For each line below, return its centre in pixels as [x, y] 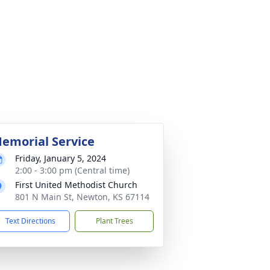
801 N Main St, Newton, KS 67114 [82, 197]
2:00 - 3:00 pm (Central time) [72, 170]
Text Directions [30, 221]
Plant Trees [114, 221]
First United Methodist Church [76, 185]
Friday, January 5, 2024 [61, 158]
